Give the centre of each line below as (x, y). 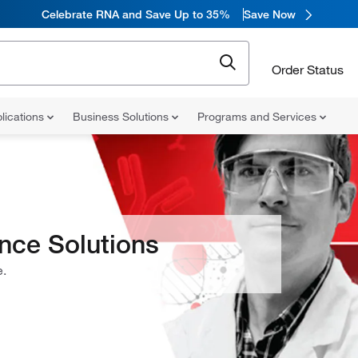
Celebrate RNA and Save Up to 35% (136, 14)
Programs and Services (259, 117)
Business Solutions (122, 117)
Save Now (270, 14)
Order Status (308, 69)
